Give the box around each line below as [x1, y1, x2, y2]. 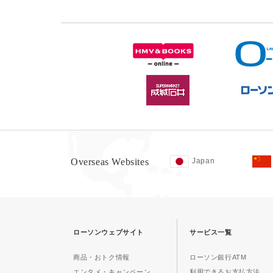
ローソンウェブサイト [73, 229, 144, 236]
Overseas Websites [71, 157, 149, 167]
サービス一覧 [190, 229, 232, 236]
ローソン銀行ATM [190, 253, 247, 261]
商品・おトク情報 [73, 253, 130, 261]
